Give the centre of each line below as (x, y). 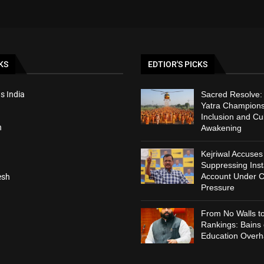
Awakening (221, 128)
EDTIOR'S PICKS (178, 65)
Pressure (217, 188)
